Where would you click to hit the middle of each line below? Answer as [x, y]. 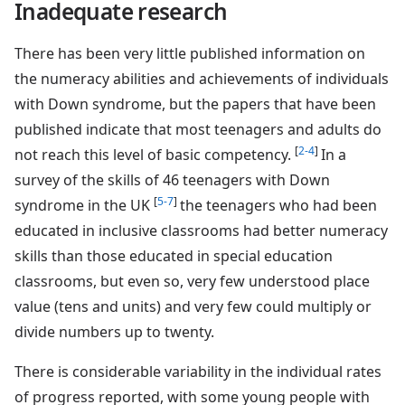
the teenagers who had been [278, 205]
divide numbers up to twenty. [114, 331]
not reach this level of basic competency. [155, 154]
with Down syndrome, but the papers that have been [195, 104]
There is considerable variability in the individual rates [198, 371]
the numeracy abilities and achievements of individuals [202, 78]
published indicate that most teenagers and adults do [198, 129]
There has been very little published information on [190, 53]
